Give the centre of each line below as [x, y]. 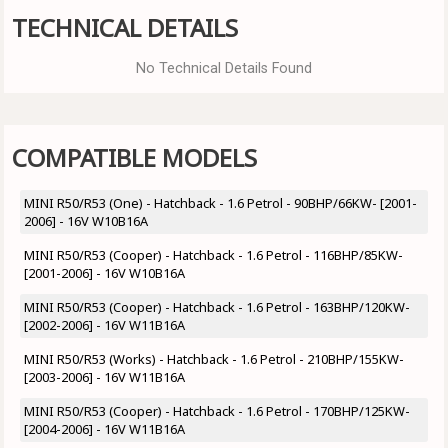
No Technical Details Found [224, 68]
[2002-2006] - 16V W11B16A [104, 324]
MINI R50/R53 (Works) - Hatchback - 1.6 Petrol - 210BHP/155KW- [214, 358]
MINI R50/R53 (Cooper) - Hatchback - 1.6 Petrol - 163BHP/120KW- [217, 306]
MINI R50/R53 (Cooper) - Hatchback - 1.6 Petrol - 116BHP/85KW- [213, 254]
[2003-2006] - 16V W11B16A [104, 376]
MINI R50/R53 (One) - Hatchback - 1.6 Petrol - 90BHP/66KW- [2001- [220, 202]
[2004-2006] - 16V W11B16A [104, 428]
